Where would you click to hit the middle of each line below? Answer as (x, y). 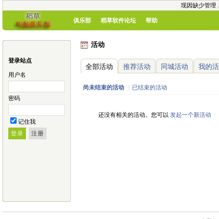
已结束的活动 (149, 88)
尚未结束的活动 (104, 88)
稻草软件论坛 (118, 21)
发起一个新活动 (191, 115)
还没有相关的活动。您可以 (134, 115)
